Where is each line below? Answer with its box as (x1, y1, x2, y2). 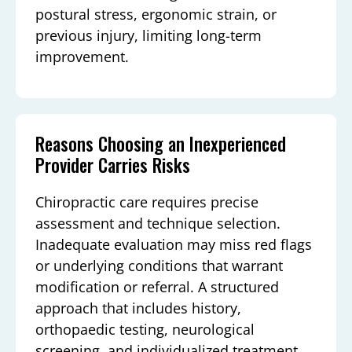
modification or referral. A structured (35, 277, 279, 297)
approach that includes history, (35, 299, 241, 318)
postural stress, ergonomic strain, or (35, 4, 277, 24)
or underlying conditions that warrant (35, 256, 283, 276)
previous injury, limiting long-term (35, 25, 262, 45)
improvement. (35, 46, 129, 66)
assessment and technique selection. (35, 214, 280, 233)
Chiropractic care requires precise (35, 192, 258, 212)
